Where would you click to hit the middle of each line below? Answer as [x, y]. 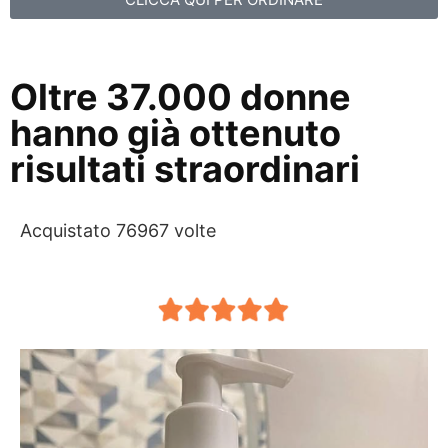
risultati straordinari [185, 169]
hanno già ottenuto [175, 133]
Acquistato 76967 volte [118, 231]
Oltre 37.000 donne [180, 97]
